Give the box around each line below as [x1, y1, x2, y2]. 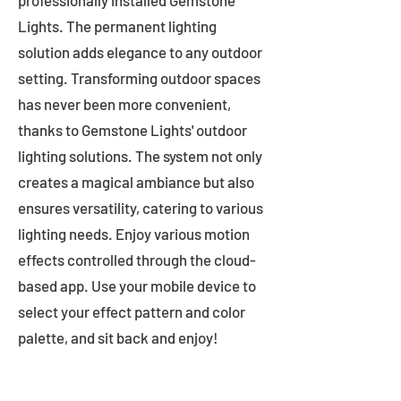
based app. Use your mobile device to [18, 277, 256, 294]
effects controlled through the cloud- [18, 251, 256, 269]
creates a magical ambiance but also [18, 173, 254, 191]
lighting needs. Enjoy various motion [18, 225, 250, 243]
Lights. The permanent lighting [18, 17, 217, 35]
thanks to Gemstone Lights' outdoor [18, 121, 247, 139]
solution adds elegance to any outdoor [18, 43, 262, 61]
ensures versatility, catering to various [18, 199, 263, 217]
